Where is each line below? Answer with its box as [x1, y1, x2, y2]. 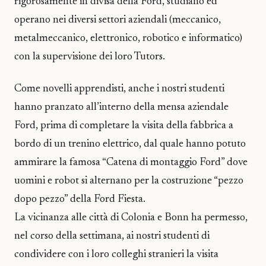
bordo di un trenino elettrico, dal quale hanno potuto [14, 139, 246, 150]
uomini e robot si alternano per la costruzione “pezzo [14, 176, 243, 187]
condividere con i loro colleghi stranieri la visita [14, 249, 218, 261]
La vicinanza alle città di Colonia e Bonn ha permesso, [14, 213, 248, 224]
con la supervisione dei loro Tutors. [14, 51, 165, 62]
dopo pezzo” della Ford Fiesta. [14, 194, 145, 205]
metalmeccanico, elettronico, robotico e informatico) [14, 33, 242, 44]
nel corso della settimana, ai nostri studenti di [14, 231, 210, 242]
